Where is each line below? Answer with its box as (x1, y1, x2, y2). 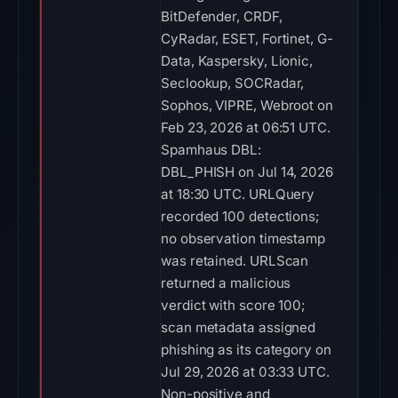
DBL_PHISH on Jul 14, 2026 (161, 163, 333, 180)
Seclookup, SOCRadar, (161, 75, 305, 92)
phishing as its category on (161, 341, 331, 358)
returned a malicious (161, 275, 291, 291)
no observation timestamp (161, 230, 326, 247)
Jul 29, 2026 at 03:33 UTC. (161, 363, 330, 380)
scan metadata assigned (161, 319, 316, 336)
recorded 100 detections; (161, 208, 321, 225)
